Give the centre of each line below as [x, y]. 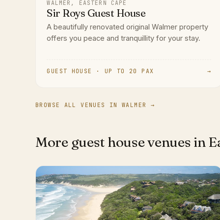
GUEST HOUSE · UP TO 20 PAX [100, 71]
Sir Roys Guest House [96, 13]
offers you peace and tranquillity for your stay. [124, 39]
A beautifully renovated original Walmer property [128, 27]
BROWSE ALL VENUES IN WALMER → [95, 105]
